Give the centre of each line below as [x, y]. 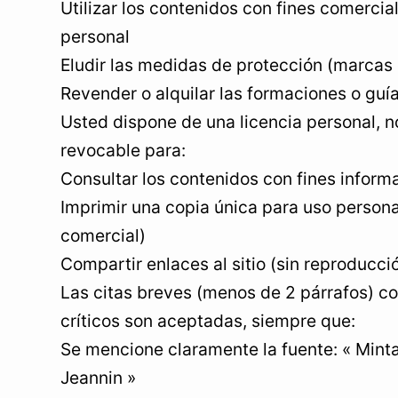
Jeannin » [98, 378]
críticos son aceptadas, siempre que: [208, 321]
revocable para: [123, 150]
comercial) [103, 235]
